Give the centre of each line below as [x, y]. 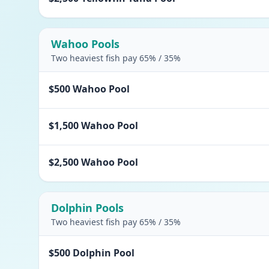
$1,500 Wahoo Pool [93, 125]
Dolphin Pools [87, 208]
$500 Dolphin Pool [92, 253]
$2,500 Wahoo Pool [93, 162]
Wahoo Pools [85, 44]
